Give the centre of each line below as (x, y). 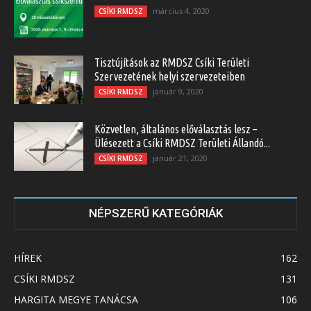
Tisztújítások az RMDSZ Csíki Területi (172, 63)
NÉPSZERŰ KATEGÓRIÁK (155, 213)
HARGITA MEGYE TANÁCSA (76, 300)
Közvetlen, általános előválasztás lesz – (176, 129)
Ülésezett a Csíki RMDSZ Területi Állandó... (182, 143)
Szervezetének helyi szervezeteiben (170, 77)
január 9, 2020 (178, 92)
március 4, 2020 (181, 11)
